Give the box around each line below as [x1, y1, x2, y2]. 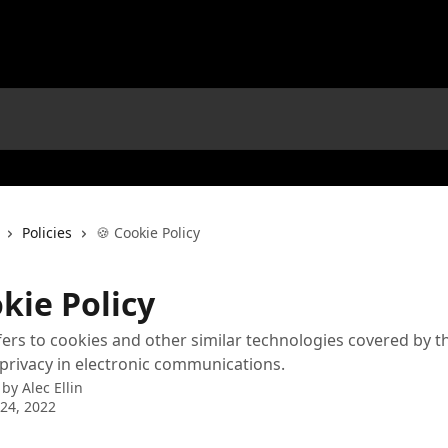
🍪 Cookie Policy [96, 223, 200, 242]
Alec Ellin [22, 378, 83, 397]
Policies [22, 223, 72, 242]
